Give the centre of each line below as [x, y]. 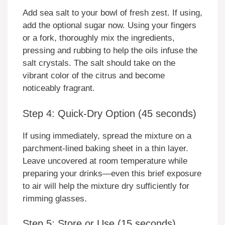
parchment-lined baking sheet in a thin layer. [105, 148]
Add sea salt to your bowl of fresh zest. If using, [113, 13]
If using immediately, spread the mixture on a [107, 136]
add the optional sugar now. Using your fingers [109, 26]
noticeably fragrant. [59, 88]
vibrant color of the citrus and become [94, 76]
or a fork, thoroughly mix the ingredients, [99, 38]
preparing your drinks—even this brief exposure [112, 173]
